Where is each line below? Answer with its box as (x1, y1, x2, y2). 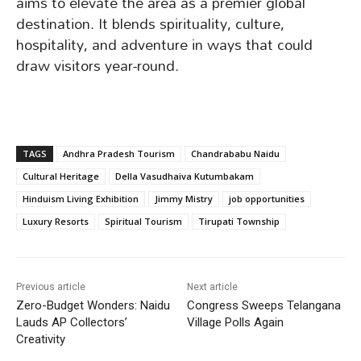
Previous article (16, 281, 85, 293)
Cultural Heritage (23, 170, 99, 183)
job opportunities (229, 193, 305, 205)
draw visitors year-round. (16, 51, 179, 81)
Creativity (16, 332, 65, 347)
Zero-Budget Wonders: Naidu (16, 298, 170, 313)
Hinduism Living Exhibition (23, 193, 139, 205)
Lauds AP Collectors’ (16, 315, 127, 330)
